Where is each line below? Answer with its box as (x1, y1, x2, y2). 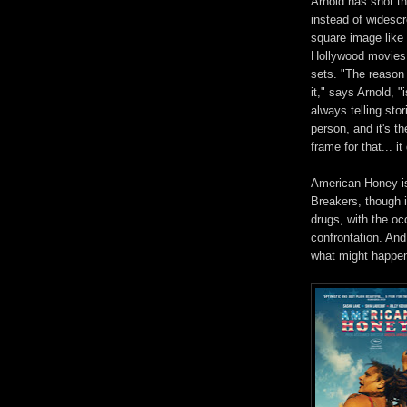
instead (311, 13, 349, 27)
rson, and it (323, 122, 382, 136)
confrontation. (311, 231, 382, 245)
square (311, 31, 346, 45)
